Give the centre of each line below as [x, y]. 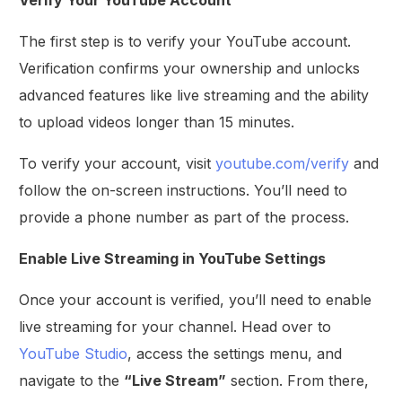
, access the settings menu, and [235, 353]
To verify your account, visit [118, 163]
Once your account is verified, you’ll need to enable [196, 299]
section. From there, [298, 380]
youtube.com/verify [283, 163]
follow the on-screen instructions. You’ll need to [184, 190]
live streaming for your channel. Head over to [175, 326]
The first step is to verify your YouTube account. [185, 41]
